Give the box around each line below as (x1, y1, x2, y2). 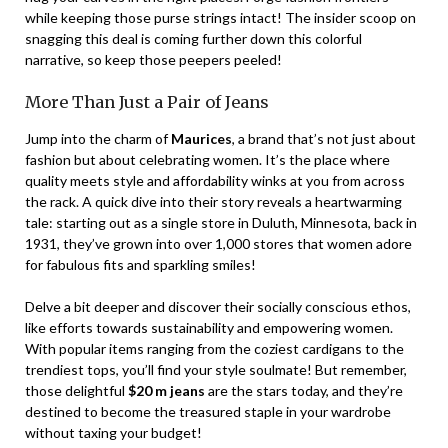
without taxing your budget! (25, 424, 202, 442)
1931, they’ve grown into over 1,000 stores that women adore (25, 235, 412, 253)
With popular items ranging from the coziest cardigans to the (25, 340, 404, 358)
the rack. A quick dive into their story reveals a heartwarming (25, 193, 402, 211)
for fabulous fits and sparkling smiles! (25, 256, 256, 274)
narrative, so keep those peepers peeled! (25, 51, 282, 69)
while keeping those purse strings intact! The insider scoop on (25, 9, 416, 27)
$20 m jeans (128, 382, 205, 400)
